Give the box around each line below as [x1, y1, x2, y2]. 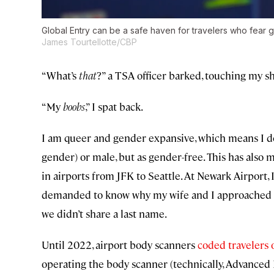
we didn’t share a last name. [42, 207, 167, 221]
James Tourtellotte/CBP [42, 37, 137, 48]
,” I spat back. [85, 100, 143, 114]
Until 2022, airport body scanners [42, 238, 195, 252]
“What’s [42, 68, 79, 83]
